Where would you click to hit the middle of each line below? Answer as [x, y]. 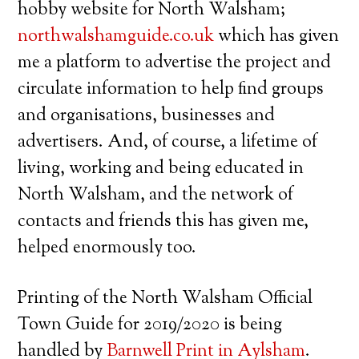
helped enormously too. [107, 248]
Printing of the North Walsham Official [165, 298]
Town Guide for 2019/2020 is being [150, 325]
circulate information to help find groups [171, 89]
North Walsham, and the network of [156, 195]
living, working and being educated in [161, 169]
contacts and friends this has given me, [163, 222]
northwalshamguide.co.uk [116, 36]
